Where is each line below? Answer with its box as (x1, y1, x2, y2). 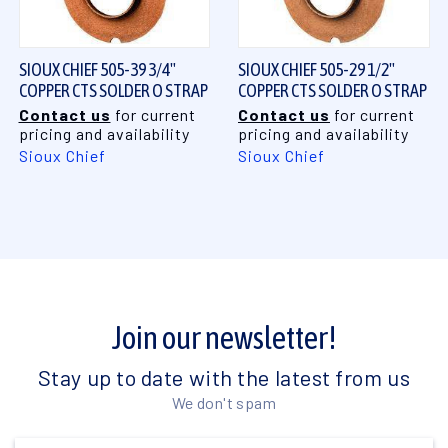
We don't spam (171, 392, 277, 412)
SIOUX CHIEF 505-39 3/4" (18, 58, 176, 80)
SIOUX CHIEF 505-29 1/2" (238, 58, 395, 80)
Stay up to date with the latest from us (37, 363, 411, 390)
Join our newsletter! (111, 318, 337, 356)
